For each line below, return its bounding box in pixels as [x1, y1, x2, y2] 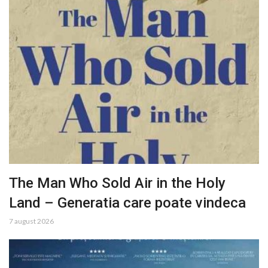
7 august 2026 [9, 216, 54, 226]
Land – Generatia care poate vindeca [9, 194, 246, 211]
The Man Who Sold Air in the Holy [9, 174, 226, 191]
